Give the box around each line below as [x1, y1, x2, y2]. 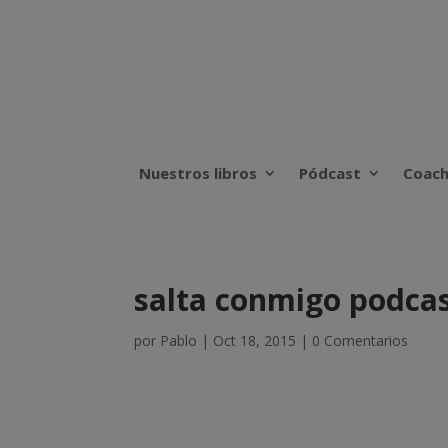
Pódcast [299, 163, 361, 184]
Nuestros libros [139, 163, 257, 184]
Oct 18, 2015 [213, 331, 297, 351]
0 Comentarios [312, 331, 409, 351]
